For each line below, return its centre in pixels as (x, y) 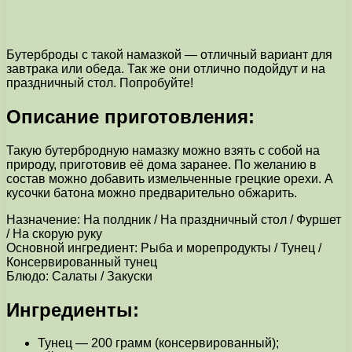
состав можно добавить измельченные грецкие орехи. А (170, 178)
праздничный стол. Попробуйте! (100, 82)
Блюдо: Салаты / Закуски (79, 276)
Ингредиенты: (73, 310)
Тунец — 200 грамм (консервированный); (158, 343)
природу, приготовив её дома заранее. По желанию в (161, 164)
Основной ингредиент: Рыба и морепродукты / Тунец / (164, 247)
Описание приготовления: (130, 116)
